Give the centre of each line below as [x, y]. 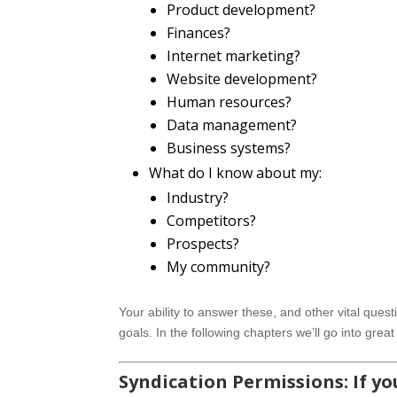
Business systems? [229, 148]
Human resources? [230, 101]
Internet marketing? [234, 55]
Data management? [232, 125]
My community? [219, 266]
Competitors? [212, 220]
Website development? [242, 78]
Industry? [198, 197]
